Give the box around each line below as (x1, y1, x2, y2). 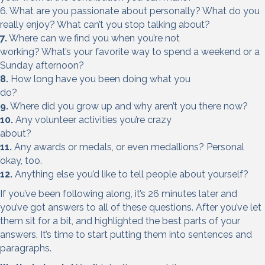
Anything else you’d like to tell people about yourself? (12, 169, 248, 180)
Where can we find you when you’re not (7, 33, 180, 44)
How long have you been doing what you (8, 73, 190, 85)
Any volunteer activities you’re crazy (13, 114, 172, 126)
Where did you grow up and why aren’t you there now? (8, 101, 248, 112)
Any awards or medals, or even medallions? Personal (12, 141, 244, 153)
